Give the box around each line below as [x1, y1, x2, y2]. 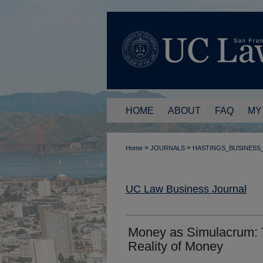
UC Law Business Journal [126, 183, 247, 195]
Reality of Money [128, 238, 223, 254]
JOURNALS [150, 144, 185, 151]
